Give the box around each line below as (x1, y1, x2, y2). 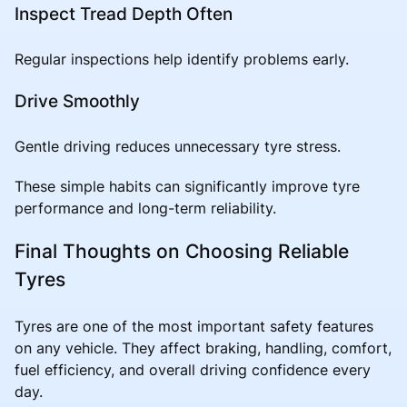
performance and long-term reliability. (15, 198, 276, 217)
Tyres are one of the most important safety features (15, 316, 373, 335)
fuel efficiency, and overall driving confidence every (15, 360, 371, 379)
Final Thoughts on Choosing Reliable (15, 239, 349, 263)
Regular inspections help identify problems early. (15, 49, 349, 68)
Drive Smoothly (15, 89, 140, 112)
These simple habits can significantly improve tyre (15, 176, 360, 195)
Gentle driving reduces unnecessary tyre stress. (15, 136, 341, 155)
